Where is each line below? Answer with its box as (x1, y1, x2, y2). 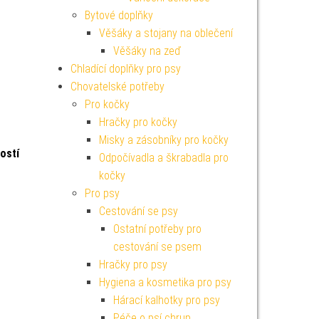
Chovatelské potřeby (70, 80, 164, 93)
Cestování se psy (98, 204, 178, 218)
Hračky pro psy (98, 258, 167, 271)
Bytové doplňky (84, 9, 153, 22)
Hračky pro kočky (98, 115, 177, 129)
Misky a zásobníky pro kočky (98, 133, 229, 147)
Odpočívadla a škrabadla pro (98, 151, 229, 164)
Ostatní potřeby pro (113, 222, 202, 236)
